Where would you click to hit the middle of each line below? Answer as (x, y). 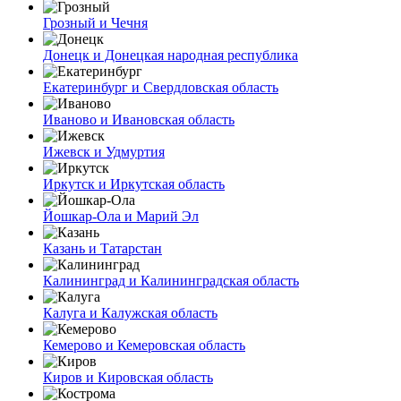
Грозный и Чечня (95, 22)
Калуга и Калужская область (130, 312)
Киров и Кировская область (128, 377)
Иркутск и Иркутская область (134, 183)
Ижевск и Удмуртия (104, 151)
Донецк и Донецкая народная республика (171, 55)
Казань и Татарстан (102, 248)
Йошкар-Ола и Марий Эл (121, 216)
